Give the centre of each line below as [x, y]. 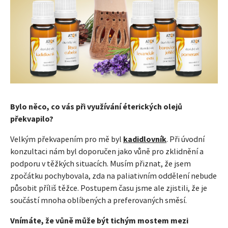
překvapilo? [32, 119]
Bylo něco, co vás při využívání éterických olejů [96, 107]
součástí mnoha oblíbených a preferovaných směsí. [98, 200]
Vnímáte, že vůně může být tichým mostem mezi [99, 221]
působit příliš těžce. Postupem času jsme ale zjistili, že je [109, 188]
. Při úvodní [186, 139]
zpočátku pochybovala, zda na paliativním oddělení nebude [113, 176]
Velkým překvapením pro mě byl [67, 139]
